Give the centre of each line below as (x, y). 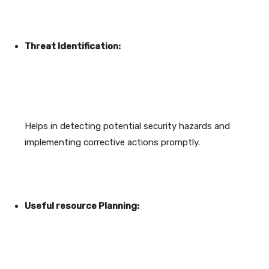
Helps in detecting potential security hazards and (127, 126)
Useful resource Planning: (82, 206)
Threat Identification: (73, 47)
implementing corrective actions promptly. (112, 143)
